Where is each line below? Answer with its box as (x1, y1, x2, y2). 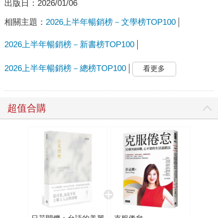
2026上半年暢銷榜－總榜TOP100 (4, 64, 126, 73)
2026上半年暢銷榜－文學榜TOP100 (45, 17, 176, 27)
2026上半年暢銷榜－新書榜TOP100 (4, 39, 134, 49)
